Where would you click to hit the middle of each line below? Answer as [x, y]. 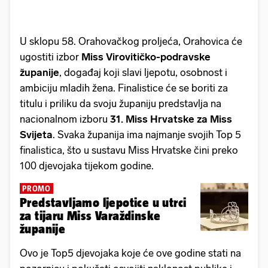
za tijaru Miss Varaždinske [90, 215]
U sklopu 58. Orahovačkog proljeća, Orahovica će [131, 41]
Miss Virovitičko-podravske [146, 57]
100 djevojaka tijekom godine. [87, 165]
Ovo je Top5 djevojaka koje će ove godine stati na [130, 253]
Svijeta [36, 134]
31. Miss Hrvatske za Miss [171, 119]
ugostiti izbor [51, 57]
